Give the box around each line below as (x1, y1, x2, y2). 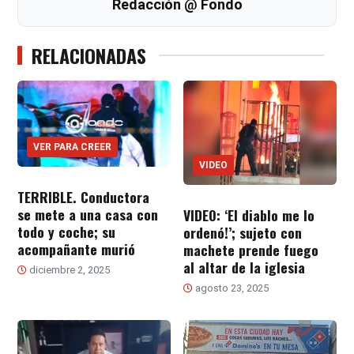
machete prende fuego (183, 239, 318, 261)
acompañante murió (17, 238, 136, 259)
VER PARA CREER (33, 141, 112, 153)
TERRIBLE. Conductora (17, 186, 150, 207)
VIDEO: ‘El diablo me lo (183, 205, 314, 226)
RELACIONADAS (32, 40, 147, 70)
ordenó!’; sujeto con (183, 222, 302, 243)
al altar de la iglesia (183, 257, 305, 278)
